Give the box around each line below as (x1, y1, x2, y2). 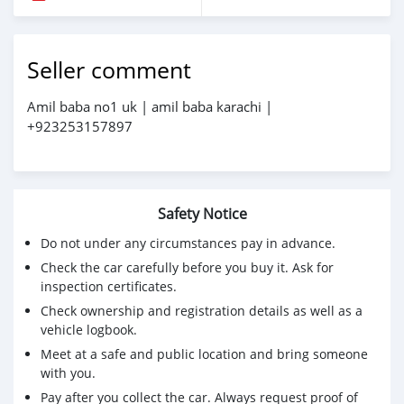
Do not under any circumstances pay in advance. (41, 234, 335, 252)
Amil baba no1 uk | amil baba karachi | (27, 97, 272, 116)
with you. (41, 364, 96, 382)
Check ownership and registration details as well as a (41, 302, 363, 320)
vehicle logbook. (41, 321, 137, 339)
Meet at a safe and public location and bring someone (41, 345, 368, 363)
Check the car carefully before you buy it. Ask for (41, 259, 334, 277)
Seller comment (27, 55, 191, 86)
